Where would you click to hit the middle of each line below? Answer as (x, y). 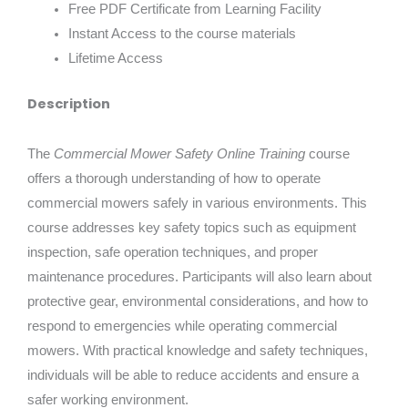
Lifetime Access (116, 58)
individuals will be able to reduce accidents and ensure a (193, 374)
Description (69, 104)
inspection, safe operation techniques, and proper (173, 251)
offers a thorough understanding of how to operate (174, 178)
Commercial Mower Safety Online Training (179, 153)
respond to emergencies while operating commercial (182, 325)
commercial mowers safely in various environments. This (197, 202)
